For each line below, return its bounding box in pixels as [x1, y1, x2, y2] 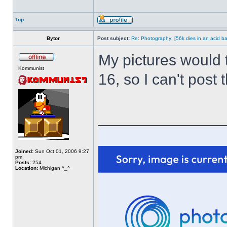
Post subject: [97, 35, 130, 41]
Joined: [15, 148, 33, 154]
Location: [15, 165, 38, 171]
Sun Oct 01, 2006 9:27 [33, 148, 89, 154]
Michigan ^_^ [38, 165, 70, 171]
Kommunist [18, 65, 44, 71]
